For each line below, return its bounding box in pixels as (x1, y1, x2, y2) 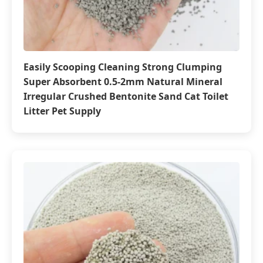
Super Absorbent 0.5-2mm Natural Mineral (23, 75, 222, 88)
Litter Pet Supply (23, 104, 101, 117)
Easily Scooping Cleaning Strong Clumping (23, 60, 222, 73)
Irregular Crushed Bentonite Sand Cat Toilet (23, 90, 228, 103)
